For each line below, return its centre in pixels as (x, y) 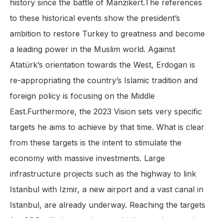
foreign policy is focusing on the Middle (82, 96)
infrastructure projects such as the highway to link (103, 174)
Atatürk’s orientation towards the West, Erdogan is (102, 65)
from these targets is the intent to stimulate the (96, 143)
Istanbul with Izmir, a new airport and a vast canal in (107, 190)
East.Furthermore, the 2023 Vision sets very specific (106, 112)
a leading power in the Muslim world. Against (92, 49)
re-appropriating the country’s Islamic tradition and (104, 81)
